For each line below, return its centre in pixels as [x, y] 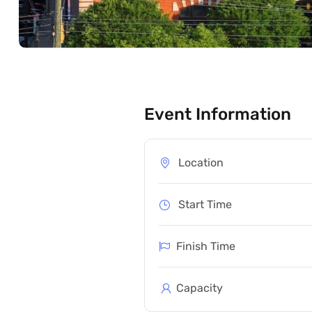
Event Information [218, 114]
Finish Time [206, 246]
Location [200, 163]
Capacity [198, 288]
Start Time [204, 204]
